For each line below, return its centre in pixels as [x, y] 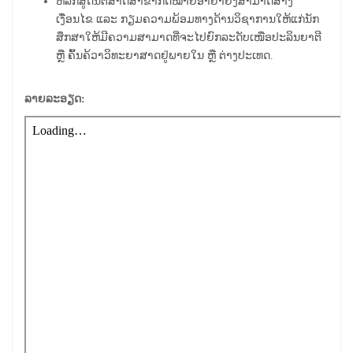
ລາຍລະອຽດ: [55, 99]
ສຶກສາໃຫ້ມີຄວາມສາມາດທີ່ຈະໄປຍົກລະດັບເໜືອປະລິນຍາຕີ [189, 37]
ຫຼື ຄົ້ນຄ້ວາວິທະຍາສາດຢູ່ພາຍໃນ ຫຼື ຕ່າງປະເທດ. [165, 55]
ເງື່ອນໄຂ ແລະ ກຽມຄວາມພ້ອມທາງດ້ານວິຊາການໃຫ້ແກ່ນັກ [188, 19]
